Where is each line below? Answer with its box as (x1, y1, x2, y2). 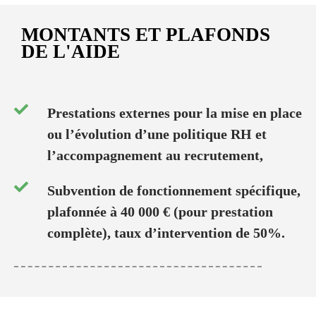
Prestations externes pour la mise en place (47, 104, 302, 121)
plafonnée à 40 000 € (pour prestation (47, 203, 273, 219)
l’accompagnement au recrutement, (47, 147, 263, 163)
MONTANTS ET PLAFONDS (21, 23, 270, 45)
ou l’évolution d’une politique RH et (47, 126, 267, 142)
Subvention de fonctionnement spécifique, (47, 182, 300, 198)
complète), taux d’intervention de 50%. (47, 224, 285, 241)
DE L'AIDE (21, 40, 120, 62)
